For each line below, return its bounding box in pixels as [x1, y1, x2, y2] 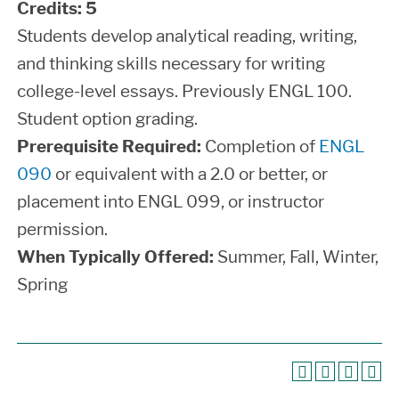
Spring [17, 273, 68, 295]
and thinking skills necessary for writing [17, 53, 325, 74]
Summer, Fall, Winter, [214, 246, 379, 267]
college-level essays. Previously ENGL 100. [17, 80, 352, 102]
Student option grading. [17, 108, 198, 129]
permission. [17, 218, 108, 240]
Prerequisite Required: [17, 135, 201, 157]
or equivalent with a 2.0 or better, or [52, 163, 328, 184]
